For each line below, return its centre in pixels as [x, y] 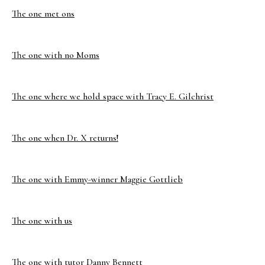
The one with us [42, 221]
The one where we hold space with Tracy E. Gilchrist [113, 96]
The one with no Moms [56, 55]
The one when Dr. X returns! [65, 138]
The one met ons [43, 14]
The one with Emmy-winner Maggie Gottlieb [97, 179]
